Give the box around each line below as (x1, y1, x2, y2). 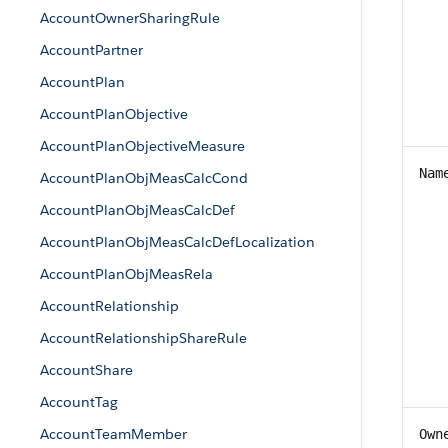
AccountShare (40, 361, 133, 379)
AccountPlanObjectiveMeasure (40, 137, 245, 155)
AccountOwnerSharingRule (40, 9, 220, 27)
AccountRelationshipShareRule (40, 329, 247, 347)
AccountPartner (40, 41, 143, 59)
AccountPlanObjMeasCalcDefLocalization (40, 233, 315, 251)
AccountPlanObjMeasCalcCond (40, 169, 248, 187)
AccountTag (40, 393, 118, 411)
